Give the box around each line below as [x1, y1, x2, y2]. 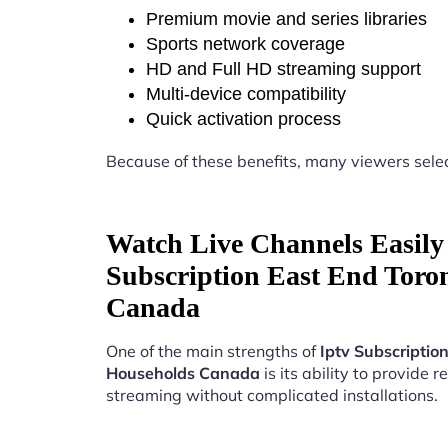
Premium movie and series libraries [146, 9, 427, 29]
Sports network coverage [146, 34, 345, 54]
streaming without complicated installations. [106, 385, 438, 405]
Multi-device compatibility [146, 84, 346, 104]
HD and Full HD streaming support [146, 59, 421, 79]
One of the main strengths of [106, 341, 320, 361]
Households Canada [106, 363, 260, 383]
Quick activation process [146, 109, 341, 129]
